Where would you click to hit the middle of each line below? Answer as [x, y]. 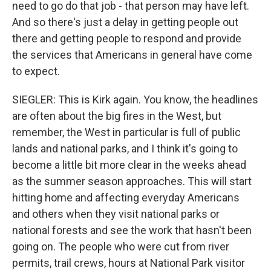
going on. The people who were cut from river [121, 247]
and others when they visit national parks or [116, 214]
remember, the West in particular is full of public [126, 132]
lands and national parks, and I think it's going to [125, 149]
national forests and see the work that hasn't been [132, 230]
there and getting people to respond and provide [127, 38]
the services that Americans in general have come [132, 55]
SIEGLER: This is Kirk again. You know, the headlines [135, 100]
